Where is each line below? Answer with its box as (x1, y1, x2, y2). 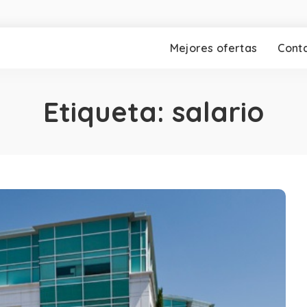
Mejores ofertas (169, 41, 258, 55)
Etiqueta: (43, 95, 172, 129)
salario (172, 95, 264, 129)
